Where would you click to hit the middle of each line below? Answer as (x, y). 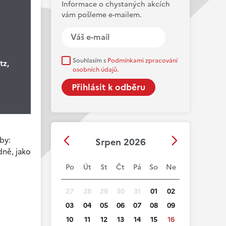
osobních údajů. (96, 70)
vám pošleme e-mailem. (102, 15)
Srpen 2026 (120, 142)
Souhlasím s (90, 61)
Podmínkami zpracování (143, 61)
